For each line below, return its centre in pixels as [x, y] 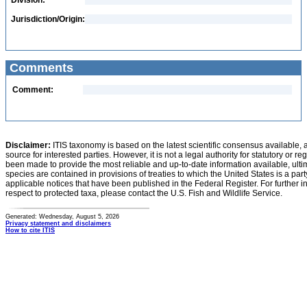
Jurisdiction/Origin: [48, 19]
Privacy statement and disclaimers [58, 223]
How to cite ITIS [30, 230]
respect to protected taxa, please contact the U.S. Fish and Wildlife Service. [144, 193]
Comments [40, 68]
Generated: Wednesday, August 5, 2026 [62, 217]
